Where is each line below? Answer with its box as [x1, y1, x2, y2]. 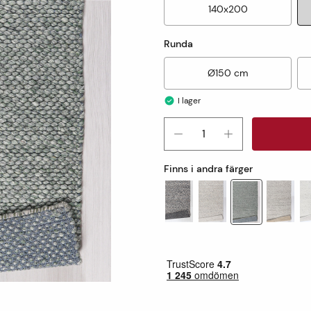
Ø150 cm [207, 67, 249, 79]
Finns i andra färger [164, 162, 253, 175]
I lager [178, 95, 201, 106]
